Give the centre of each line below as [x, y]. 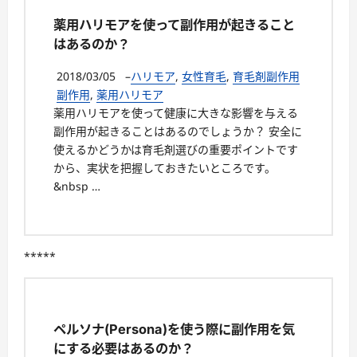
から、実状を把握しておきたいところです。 [168, 167]
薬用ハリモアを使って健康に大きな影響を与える [176, 112]
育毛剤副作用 [266, 76]
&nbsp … [77, 186]
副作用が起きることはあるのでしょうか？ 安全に [178, 131]
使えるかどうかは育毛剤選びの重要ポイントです [176, 149]
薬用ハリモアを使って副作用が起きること [174, 25]
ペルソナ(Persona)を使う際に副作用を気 [174, 329]
